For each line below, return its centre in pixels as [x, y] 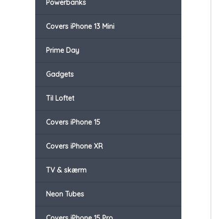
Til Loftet [60, 99]
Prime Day [63, 51]
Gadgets [60, 75]
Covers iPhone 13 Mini [80, 27]
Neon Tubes [65, 194]
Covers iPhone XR [74, 146]
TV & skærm [66, 170]
